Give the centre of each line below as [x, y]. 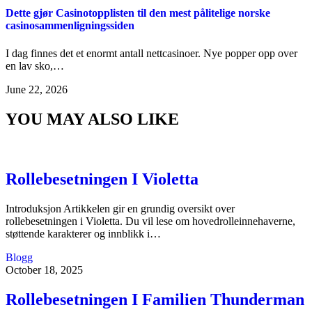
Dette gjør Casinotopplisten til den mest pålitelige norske [138, 13]
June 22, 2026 [37, 89]
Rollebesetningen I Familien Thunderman [155, 300]
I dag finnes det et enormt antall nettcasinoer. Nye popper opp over [151, 53]
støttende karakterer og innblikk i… [83, 234]
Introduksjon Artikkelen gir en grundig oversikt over [120, 209]
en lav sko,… [35, 65]
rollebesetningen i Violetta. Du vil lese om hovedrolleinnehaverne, [150, 221]
